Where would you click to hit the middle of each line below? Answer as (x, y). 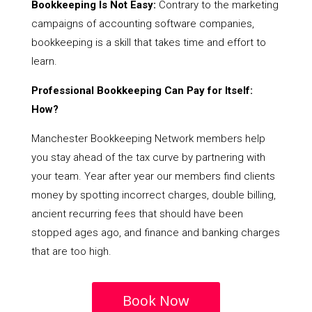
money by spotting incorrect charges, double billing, (153, 195)
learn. (44, 62)
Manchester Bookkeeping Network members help (148, 139)
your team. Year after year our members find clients (153, 177)
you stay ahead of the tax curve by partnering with (148, 158)
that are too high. (71, 252)
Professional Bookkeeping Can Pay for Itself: (142, 91)
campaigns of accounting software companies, (142, 24)
